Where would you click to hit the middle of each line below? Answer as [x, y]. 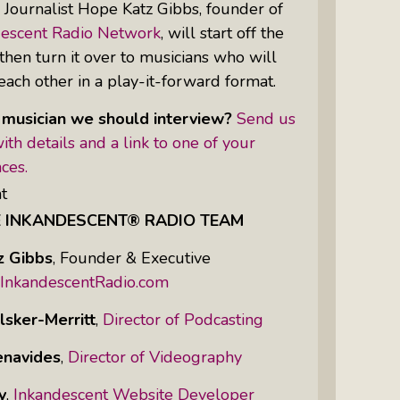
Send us [266, 118]
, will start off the [222, 33]
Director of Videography [155, 357]
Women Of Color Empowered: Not [177, 62]
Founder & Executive [135, 258]
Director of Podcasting [183, 319]
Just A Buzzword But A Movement [175, 83]
